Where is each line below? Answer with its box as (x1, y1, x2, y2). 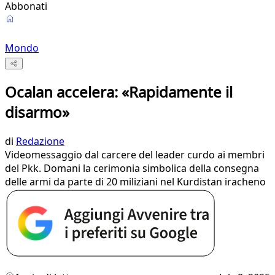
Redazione (16, 134, 64, 149)
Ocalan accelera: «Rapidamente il (5, 82, 233, 103)
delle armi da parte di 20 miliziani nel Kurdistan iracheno (5, 175, 266, 189)
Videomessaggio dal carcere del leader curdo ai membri (5, 148, 265, 162)
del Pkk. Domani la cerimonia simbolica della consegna (5, 161, 259, 176)
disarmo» (5, 102, 69, 123)
